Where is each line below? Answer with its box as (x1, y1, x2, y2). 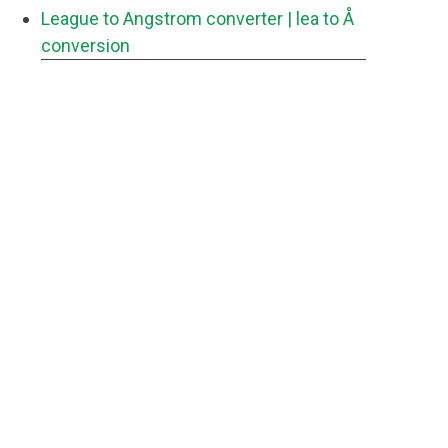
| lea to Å (287, 8, 354, 29)
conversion (41, 35, 130, 56)
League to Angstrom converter (41, 8, 283, 29)
